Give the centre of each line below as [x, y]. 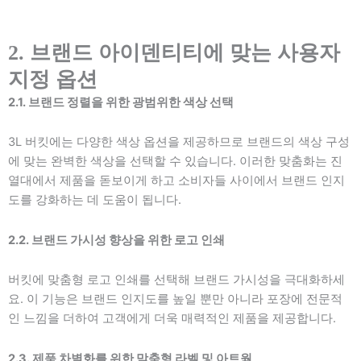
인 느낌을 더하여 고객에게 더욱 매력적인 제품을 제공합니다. [172, 319]
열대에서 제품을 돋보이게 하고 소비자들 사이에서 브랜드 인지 [176, 181]
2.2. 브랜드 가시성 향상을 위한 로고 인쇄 [116, 240]
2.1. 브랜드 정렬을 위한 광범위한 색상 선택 [121, 102]
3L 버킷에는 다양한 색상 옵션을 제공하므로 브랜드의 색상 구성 [179, 142]
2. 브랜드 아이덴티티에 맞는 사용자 [174, 52]
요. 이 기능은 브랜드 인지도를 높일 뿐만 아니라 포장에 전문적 [175, 299]
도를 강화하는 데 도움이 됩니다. [95, 200]
